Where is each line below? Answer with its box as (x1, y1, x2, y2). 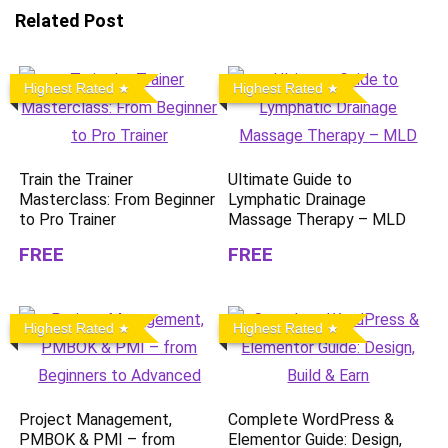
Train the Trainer (19, 170, 134, 189)
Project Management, (19, 410, 173, 429)
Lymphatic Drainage (228, 190, 367, 209)
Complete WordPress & (228, 410, 395, 429)
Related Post (15, 10, 124, 31)
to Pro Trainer (19, 210, 117, 229)
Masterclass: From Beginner (19, 190, 216, 209)
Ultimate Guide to (228, 170, 353, 189)
